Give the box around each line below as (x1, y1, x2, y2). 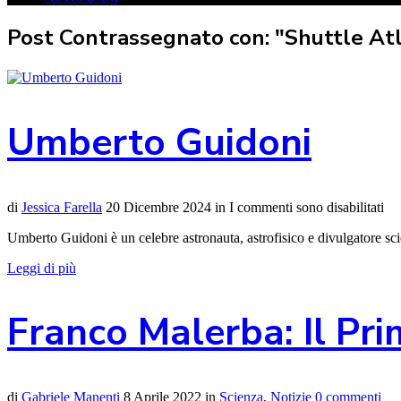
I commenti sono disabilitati (229, 199, 384, 215)
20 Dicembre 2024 (106, 199, 211, 215)
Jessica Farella (21, 199, 102, 215)
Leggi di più (7, 260, 76, 276)
